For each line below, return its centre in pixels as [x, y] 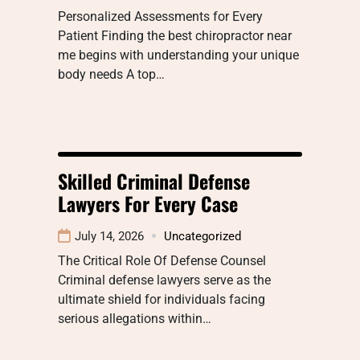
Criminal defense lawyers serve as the [164, 280]
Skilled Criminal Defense [154, 180]
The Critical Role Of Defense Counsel [162, 260]
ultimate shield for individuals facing [162, 299]
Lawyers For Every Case [148, 203]
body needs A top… [111, 74]
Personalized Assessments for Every [160, 16]
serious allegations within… [135, 318]
